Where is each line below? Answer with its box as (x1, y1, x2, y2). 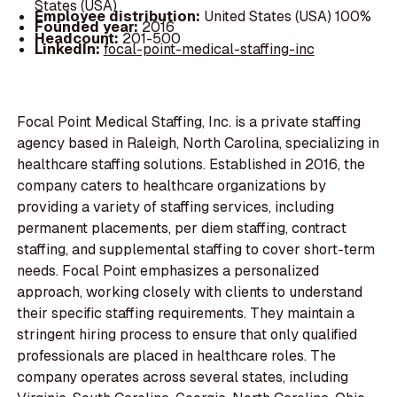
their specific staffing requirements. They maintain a (17, 304, 355, 323)
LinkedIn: (34, 39, 104, 58)
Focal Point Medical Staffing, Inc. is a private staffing (17, 113, 362, 132)
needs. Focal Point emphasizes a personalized (17, 261, 320, 281)
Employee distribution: (34, 7, 204, 27)
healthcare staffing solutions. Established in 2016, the (17, 155, 366, 175)
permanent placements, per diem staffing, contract (17, 219, 347, 238)
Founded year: (34, 18, 142, 37)
